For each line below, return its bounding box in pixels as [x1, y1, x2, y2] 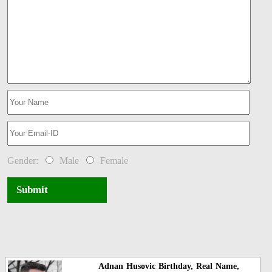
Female [96, 155, 129, 166]
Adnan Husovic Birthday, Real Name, [98, 261, 239, 271]
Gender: [7, 155, 43, 166]
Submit [12, 184, 53, 196]
